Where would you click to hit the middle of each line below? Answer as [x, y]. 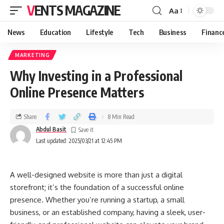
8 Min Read [121, 116]
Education [55, 32]
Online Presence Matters [77, 92]
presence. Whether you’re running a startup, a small [97, 200]
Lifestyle [99, 32]
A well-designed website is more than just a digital [96, 175]
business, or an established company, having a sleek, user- [108, 212]
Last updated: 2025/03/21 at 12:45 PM [79, 141]
